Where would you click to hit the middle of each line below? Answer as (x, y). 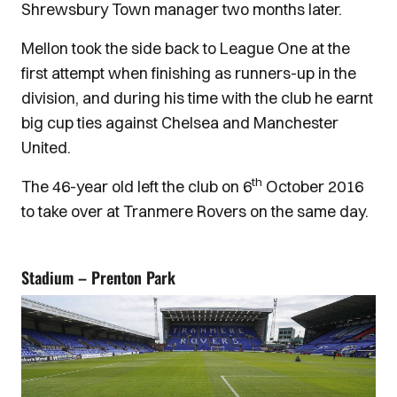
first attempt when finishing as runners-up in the (189, 73)
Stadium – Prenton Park (98, 277)
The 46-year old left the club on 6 (136, 187)
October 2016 (313, 187)
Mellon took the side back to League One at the (186, 48)
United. (46, 148)
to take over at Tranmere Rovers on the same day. (195, 211)
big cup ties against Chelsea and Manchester (180, 123)
